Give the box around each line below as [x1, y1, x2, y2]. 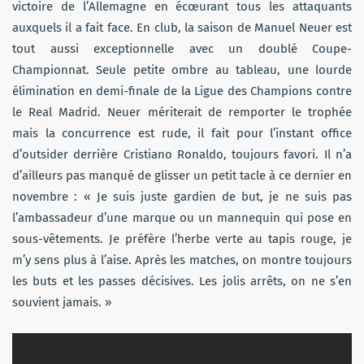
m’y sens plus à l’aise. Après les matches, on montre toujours [12, 252, 352, 267]
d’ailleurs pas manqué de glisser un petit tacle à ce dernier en [12, 167, 352, 183]
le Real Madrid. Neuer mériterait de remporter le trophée [12, 104, 352, 119]
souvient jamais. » [12, 294, 111, 310]
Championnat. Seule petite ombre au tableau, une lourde [12, 62, 352, 77]
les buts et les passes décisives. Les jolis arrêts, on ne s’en [12, 273, 352, 288]
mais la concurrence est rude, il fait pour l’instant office [12, 125, 352, 141]
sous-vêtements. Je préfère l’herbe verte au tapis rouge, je [12, 231, 352, 246]
